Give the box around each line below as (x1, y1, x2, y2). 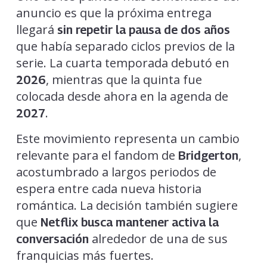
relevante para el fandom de (15, 147, 178, 163)
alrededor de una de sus (91, 230, 228, 247)
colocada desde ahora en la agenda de (15, 88, 228, 104)
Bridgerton (178, 148, 238, 163)
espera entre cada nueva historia (15, 180, 201, 197)
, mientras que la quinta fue (45, 71, 202, 88)
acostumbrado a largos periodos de (15, 163, 216, 180)
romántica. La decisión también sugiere (15, 197, 238, 213)
